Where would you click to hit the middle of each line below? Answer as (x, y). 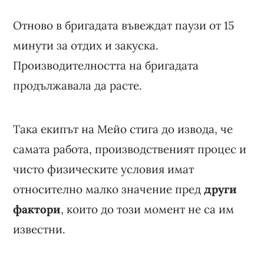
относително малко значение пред (109, 189)
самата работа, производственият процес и (130, 149)
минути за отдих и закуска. (86, 45)
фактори (37, 209)
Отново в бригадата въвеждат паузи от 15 (124, 25)
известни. (39, 229)
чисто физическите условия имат (104, 169)
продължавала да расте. (78, 85)
